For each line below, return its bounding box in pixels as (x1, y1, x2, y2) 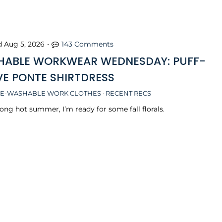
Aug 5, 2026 (4, 39, 45, 49)
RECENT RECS (106, 89, 152, 97)
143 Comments (61, 39, 114, 49)
